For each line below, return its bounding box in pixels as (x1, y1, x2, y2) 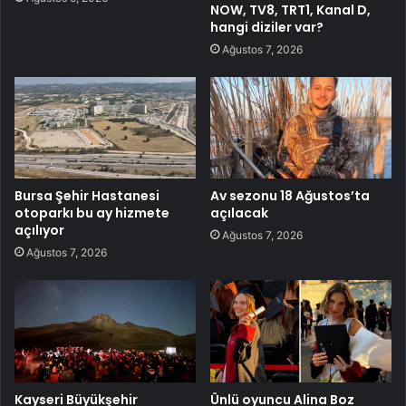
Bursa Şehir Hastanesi (14, 187, 159, 206)
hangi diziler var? (210, 17, 324, 36)
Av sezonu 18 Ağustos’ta (210, 187, 370, 206)
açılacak (210, 204, 268, 223)
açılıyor (14, 221, 64, 240)
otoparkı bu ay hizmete (14, 204, 169, 223)
